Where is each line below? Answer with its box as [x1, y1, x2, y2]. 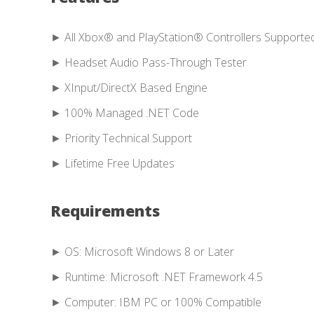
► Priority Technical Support [50, 130, 192, 146]
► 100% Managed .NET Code [50, 105, 199, 121]
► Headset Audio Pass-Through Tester [50, 55, 247, 71]
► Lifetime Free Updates [50, 156, 175, 172]
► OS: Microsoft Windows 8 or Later [50, 243, 234, 259]
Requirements [50, 200, 160, 221]
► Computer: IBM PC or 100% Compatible [50, 294, 261, 310]
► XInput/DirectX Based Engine [50, 80, 207, 96]
